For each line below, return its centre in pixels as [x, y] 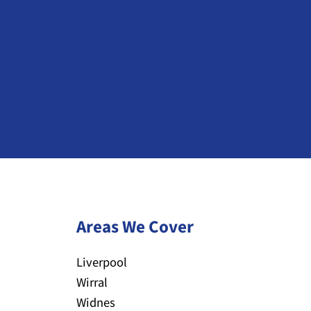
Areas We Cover [135, 227]
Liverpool [102, 263]
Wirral [92, 283]
